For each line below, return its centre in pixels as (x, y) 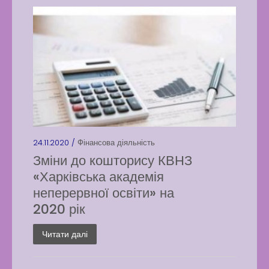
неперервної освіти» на (104, 193)
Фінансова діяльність (116, 143)
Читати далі (65, 234)
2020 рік (59, 209)
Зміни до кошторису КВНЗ (113, 161)
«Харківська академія (98, 177)
